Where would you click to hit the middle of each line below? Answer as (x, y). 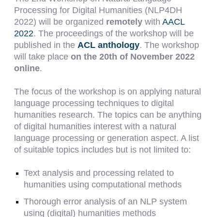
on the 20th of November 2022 (133, 57)
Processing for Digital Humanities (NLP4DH (98, 10)
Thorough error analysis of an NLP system (106, 201)
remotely (126, 22)
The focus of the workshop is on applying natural (108, 92)
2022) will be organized (60, 22)
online (27, 68)
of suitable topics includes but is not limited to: (103, 150)
